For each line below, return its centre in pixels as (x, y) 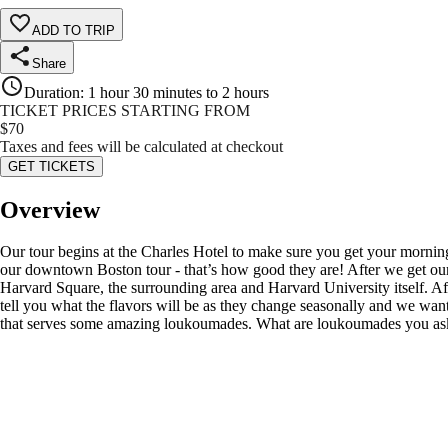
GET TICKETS (51, 166)
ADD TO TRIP (73, 30)
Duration (52, 92)
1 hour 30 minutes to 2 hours (178, 92)
